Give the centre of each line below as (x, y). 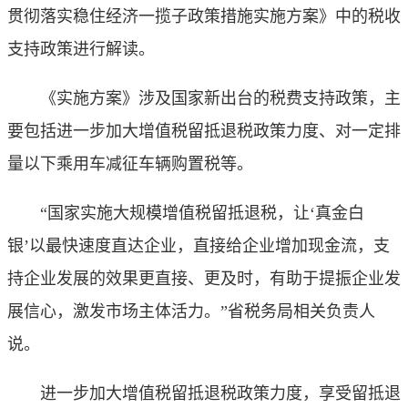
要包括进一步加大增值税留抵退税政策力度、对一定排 (204, 131)
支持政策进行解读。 (81, 49)
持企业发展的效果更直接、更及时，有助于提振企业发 (204, 279)
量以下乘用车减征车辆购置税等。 (130, 164)
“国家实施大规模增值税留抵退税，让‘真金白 (186, 213)
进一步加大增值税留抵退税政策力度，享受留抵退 (204, 393)
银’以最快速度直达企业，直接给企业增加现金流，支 (199, 246)
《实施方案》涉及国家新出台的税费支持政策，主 (204, 98)
